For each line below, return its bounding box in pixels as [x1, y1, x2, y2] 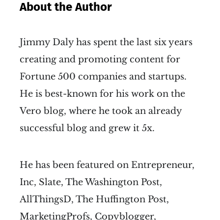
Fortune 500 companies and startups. [20, 71, 187, 82]
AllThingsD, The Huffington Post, [20, 194, 169, 205]
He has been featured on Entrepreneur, [20, 160, 194, 171]
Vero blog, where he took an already [20, 106, 182, 117]
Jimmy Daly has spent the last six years [20, 37, 192, 48]
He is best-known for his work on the [20, 88, 185, 100]
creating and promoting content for [20, 54, 180, 65]
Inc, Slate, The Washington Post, [20, 177, 162, 188]
